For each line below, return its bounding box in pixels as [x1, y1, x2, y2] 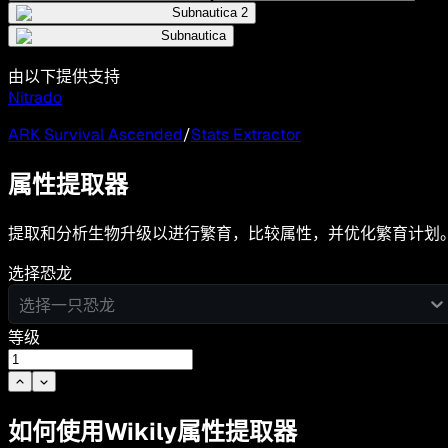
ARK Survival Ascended [8, 124, 183, 146]
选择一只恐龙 [19, 294, 115, 316]
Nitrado [8, 87, 62, 109]
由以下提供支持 [8, 66, 120, 88]
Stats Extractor [191, 124, 301, 146]
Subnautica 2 [172, 5, 248, 21]
